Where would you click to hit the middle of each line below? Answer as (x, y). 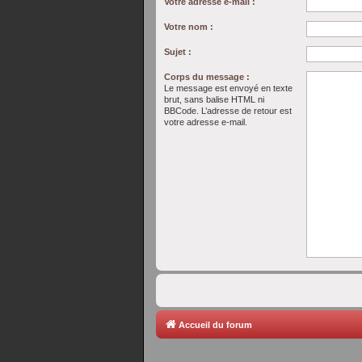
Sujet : (178, 52)
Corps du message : (207, 77)
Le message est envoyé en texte (228, 88)
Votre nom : (189, 27)
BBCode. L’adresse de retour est (228, 111)
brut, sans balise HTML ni (214, 99)
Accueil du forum (215, 325)
